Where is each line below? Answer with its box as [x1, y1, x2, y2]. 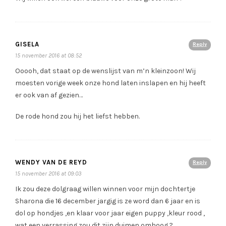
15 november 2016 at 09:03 [15, 170, 81, 178]
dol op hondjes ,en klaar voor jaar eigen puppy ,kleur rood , [15, 209, 205, 218]
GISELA [15, 40, 39, 48]
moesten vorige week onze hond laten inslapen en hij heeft [15, 79, 206, 88]
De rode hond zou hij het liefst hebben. [15, 112, 140, 121]
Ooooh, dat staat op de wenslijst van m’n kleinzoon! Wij [15, 67, 196, 76]
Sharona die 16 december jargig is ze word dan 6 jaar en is [15, 197, 200, 206]
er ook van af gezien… [15, 91, 83, 100]
